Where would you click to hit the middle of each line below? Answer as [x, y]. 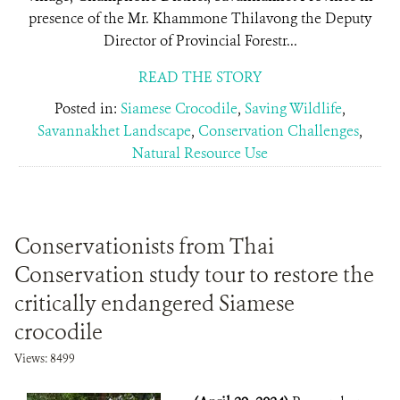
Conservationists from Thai [144, 246]
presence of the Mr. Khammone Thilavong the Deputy [200, 18]
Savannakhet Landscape [114, 131]
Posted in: [87, 108]
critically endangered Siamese [154, 304]
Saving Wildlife [293, 108]
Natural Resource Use [200, 153]
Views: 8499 [45, 358]
